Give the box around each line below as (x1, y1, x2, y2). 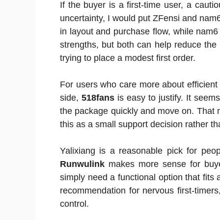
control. (60, 199, 89, 209)
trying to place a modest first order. (60, 53, 195, 63)
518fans (79, 93, 115, 103)
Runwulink (60, 159, 105, 169)
